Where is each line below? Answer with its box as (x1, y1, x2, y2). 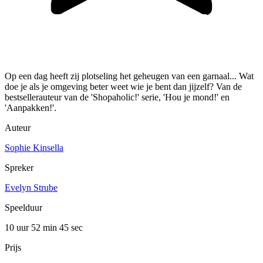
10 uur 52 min (5, 222, 59, 233)
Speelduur (5, 203, 42, 213)
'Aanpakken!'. (5, 103, 56, 113)
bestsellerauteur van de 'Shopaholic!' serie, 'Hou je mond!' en (5, 92, 230, 103)
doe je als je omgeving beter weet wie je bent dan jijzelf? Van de (5, 82, 242, 92)
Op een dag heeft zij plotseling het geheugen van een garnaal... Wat (5, 71, 254, 82)
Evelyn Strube (5, 183, 58, 193)
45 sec (59, 222, 83, 233)
